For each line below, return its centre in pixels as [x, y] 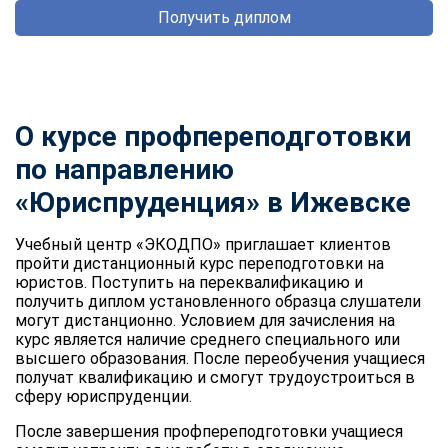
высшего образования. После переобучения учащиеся [220, 358]
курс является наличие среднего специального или [207, 339]
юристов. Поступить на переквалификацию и [189, 282]
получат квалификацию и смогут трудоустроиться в [215, 377]
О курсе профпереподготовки [213, 136]
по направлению [124, 169]
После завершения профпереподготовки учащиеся [209, 431]
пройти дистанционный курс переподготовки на [199, 263]
